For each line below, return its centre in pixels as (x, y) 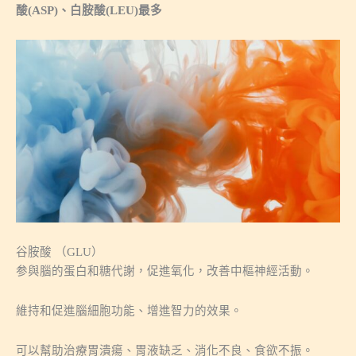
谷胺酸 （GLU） (60, 252)
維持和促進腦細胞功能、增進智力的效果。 (129, 311)
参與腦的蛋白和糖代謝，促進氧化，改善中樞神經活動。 (165, 271)
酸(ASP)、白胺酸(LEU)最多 (89, 10)
